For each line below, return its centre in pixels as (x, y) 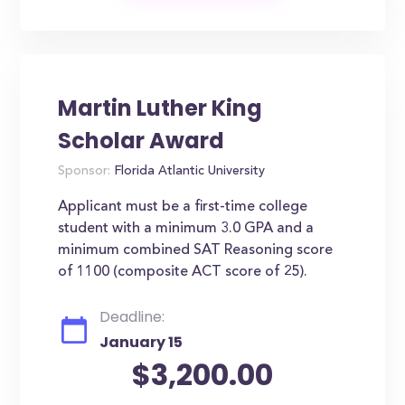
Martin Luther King (160, 108)
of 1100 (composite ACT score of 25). (183, 272)
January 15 (141, 342)
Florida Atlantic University (188, 172)
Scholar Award (141, 141)
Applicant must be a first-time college (183, 207)
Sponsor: (85, 172)
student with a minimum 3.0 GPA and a (186, 229)
